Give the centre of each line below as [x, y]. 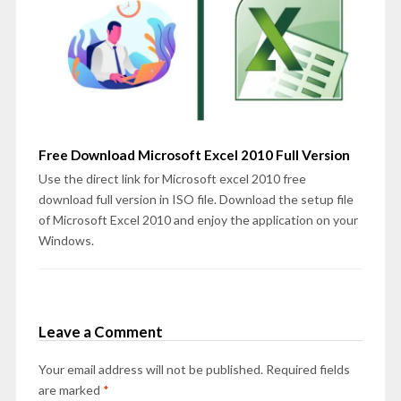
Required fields [307, 369]
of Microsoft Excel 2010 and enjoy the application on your [198, 219]
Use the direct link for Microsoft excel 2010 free [172, 178]
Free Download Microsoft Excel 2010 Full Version [194, 154]
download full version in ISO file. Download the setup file [196, 199]
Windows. [66, 240]
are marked [70, 389]
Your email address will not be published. [150, 369]
